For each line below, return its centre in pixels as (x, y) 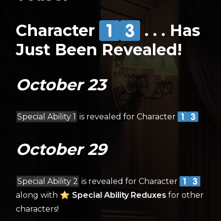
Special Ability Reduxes (119, 195)
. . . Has (170, 31)
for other (185, 195)
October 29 (61, 149)
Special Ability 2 (48, 182)
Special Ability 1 (47, 117)
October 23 (61, 85)
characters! (37, 209)
